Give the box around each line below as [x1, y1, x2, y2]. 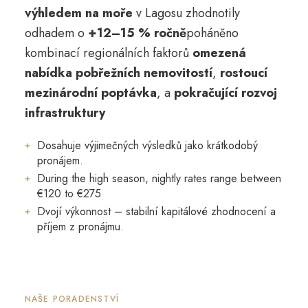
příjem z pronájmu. [36, 218, 124, 234]
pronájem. [36, 152, 83, 168]
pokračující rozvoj [173, 83, 277, 102]
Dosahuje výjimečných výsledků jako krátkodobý [36, 137, 258, 153]
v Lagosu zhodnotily [132, 3, 240, 22]
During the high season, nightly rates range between [36, 170, 281, 186]
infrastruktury [24, 103, 105, 122]
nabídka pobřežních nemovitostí [24, 63, 212, 82]
